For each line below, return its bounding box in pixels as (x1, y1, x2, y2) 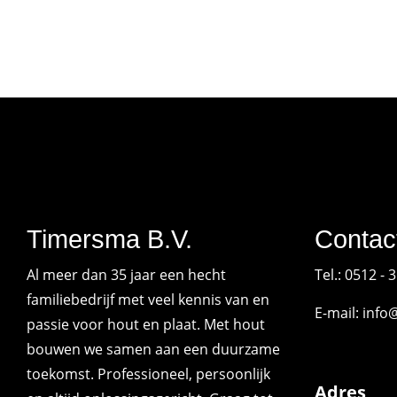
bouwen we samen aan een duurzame (27, 339, 280, 359)
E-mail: (314, 302, 362, 323)
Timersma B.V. (27, 224, 192, 253)
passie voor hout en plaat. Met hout (27, 314, 265, 334)
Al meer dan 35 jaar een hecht (27, 264, 226, 284)
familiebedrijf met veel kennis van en (27, 289, 269, 309)
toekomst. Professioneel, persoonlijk (27, 363, 270, 384)
